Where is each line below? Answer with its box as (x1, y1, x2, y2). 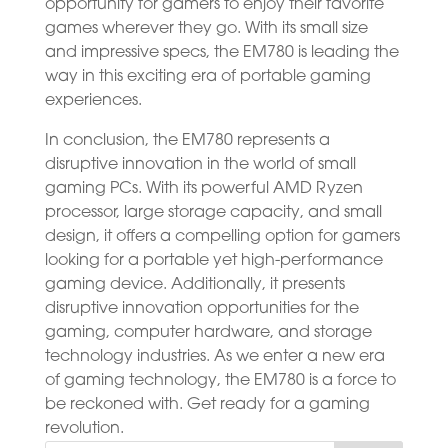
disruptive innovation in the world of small (44, 156, 356, 173)
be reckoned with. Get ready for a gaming (44, 396, 370, 413)
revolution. (44, 420, 124, 437)
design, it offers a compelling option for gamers (44, 228, 400, 245)
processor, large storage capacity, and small (44, 204, 382, 221)
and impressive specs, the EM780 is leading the (44, 44, 399, 61)
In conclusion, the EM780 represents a (44, 132, 330, 149)
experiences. (44, 92, 142, 109)
